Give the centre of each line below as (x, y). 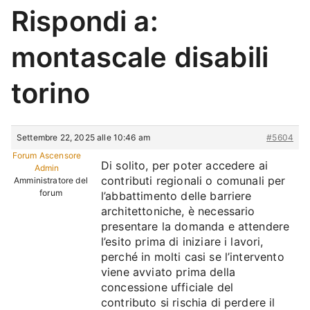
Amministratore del (51, 180)
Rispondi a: (85, 21)
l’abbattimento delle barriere (176, 196)
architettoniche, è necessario (178, 211)
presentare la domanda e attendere (195, 226)
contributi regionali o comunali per (193, 181)
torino (51, 93)
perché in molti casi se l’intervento (193, 257)
